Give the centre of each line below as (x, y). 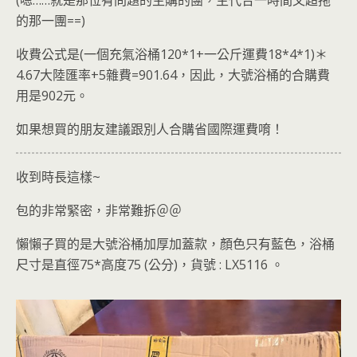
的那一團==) (51, 21)
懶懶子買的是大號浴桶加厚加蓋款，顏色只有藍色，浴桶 (175, 244)
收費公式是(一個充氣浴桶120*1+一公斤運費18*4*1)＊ (172, 54)
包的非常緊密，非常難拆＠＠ (99, 210)
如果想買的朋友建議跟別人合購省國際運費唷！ (150, 129)
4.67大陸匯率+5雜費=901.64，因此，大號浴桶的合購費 (173, 75)
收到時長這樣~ (58, 177)
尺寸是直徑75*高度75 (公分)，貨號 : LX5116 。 (150, 265)
